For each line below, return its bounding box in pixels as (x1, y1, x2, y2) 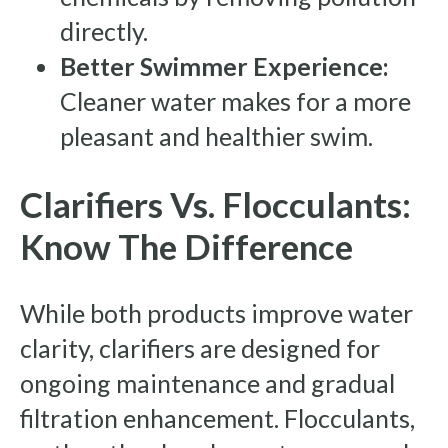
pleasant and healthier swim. (60, 121, 373, 152)
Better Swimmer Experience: (60, 51, 389, 82)
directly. (60, 16, 148, 47)
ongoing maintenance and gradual (20, 368, 395, 399)
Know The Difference (20, 225, 353, 268)
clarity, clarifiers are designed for (20, 333, 380, 364)
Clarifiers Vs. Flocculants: (20, 183, 411, 226)
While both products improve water (20, 298, 413, 329)
